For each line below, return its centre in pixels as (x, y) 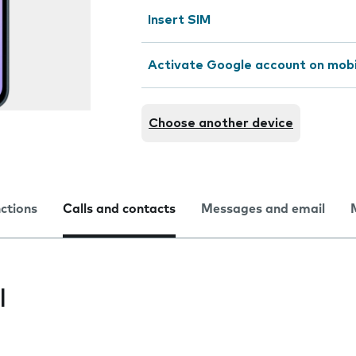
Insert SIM (179, 20)
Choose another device (221, 123)
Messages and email (263, 209)
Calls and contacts (119, 209)
